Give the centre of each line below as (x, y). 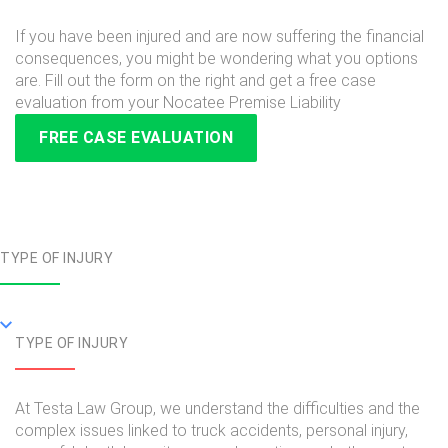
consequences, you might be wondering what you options (216, 59)
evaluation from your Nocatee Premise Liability (178, 103)
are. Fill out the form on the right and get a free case (195, 81)
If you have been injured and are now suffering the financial (219, 37)
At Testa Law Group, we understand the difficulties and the (217, 409)
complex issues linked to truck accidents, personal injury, (211, 431)
